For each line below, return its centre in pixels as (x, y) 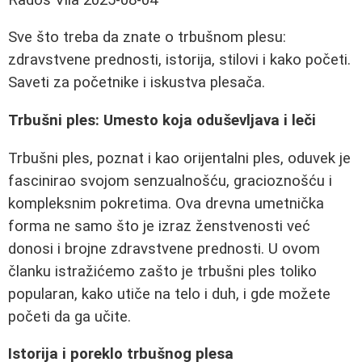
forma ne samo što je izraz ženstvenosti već (159, 226)
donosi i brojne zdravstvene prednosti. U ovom (164, 248)
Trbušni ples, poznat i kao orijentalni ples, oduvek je (179, 158)
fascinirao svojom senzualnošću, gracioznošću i (170, 181)
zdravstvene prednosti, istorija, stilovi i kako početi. (179, 60)
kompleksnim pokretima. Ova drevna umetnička (166, 203)
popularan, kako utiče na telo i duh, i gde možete (169, 294)
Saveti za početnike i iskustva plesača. (137, 83)
